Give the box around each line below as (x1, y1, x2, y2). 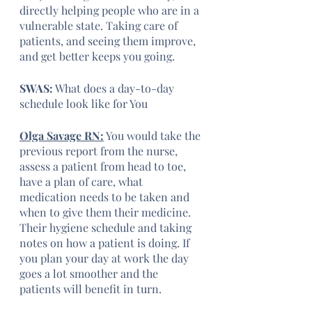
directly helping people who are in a (19, 3, 202, 17)
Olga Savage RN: (19, 128, 104, 143)
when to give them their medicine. (19, 205, 194, 219)
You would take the (104, 128, 203, 143)
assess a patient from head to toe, (19, 159, 189, 173)
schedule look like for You (19, 96, 148, 111)
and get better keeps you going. (19, 49, 175, 63)
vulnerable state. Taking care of (19, 18, 180, 33)
